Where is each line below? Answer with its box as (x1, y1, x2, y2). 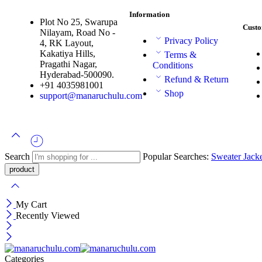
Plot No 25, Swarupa (40, 16, 118, 27)
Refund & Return (164, 74, 229, 85)
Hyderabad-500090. (40, 69, 114, 80)
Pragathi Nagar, (40, 58, 97, 69)
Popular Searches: (143, 151, 211, 162)
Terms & (164, 50, 197, 60)
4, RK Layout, (40, 37, 94, 48)
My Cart (16, 199, 47, 210)
